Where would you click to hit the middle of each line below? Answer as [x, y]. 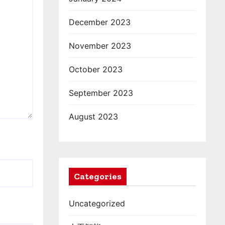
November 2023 [100, 46]
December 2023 [100, 22]
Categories [98, 176]
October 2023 [96, 69]
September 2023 [101, 93]
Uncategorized [97, 203]
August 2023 [93, 117]
